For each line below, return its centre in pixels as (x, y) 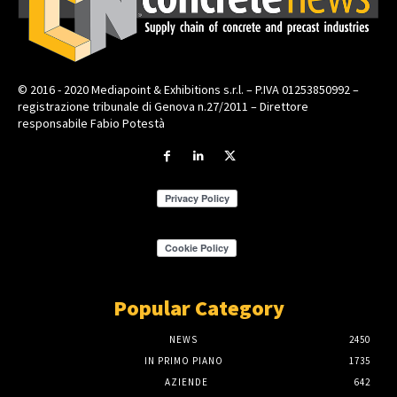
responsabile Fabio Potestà (91, 124)
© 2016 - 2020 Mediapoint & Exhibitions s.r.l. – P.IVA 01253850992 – (188, 90)
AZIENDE (186, 382)
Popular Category (198, 308)
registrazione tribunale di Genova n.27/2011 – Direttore (163, 107)
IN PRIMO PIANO (183, 361)
